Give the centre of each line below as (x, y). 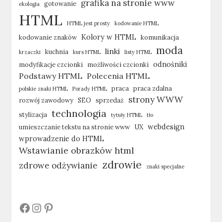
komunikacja (160, 37)
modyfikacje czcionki (51, 65)
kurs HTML (87, 52)
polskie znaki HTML (44, 89)
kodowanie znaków (48, 37)
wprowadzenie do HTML (62, 139)
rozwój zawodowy (46, 100)
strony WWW (156, 100)
